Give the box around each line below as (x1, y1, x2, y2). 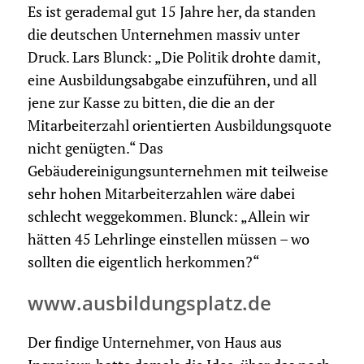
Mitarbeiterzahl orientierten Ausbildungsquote (27, 116, 331, 136)
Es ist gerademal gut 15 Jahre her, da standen (27, 2, 316, 22)
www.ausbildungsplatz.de (27, 289, 271, 317)
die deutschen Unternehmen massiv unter (27, 25, 300, 45)
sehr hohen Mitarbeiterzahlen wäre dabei (27, 184, 295, 204)
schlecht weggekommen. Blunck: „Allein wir (27, 207, 310, 227)
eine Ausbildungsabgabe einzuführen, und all (27, 71, 317, 90)
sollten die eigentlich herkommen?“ (27, 253, 260, 272)
